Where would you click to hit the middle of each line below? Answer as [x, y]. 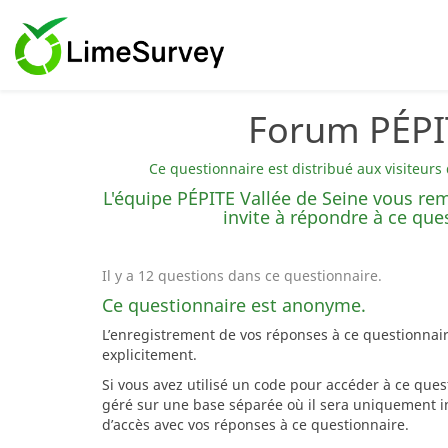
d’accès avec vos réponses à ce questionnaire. [255, 424]
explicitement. [149, 354]
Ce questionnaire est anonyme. [234, 305]
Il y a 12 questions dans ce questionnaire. [242, 275]
